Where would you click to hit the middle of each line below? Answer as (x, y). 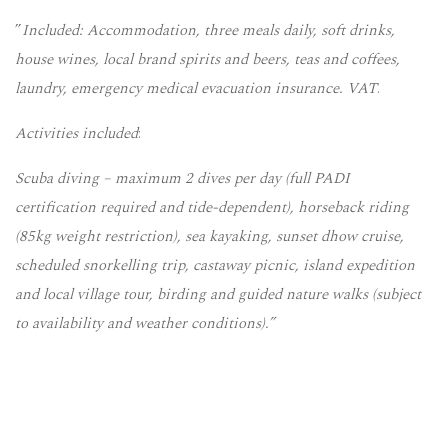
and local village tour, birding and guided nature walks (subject (218, 295)
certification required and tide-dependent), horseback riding (212, 208)
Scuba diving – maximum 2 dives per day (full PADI (182, 179)
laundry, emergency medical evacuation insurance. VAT (196, 89)
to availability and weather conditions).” (144, 324)
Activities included (76, 134)
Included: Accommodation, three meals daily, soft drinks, (208, 31)
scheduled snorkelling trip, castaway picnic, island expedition (215, 266)
